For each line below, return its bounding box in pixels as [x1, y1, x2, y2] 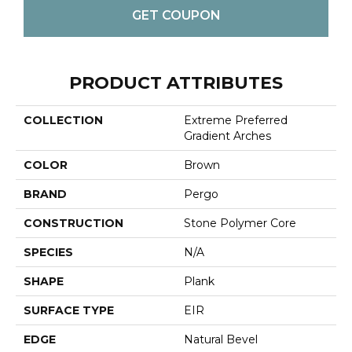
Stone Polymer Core [184, 216, 296, 231]
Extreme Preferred [184, 113, 288, 128]
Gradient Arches [184, 129, 271, 144]
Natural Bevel [184, 332, 258, 347]
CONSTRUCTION [24, 216, 123, 231]
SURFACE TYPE [24, 303, 114, 318]
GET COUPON [131, 7, 221, 23]
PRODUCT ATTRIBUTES [69, 72, 283, 94]
